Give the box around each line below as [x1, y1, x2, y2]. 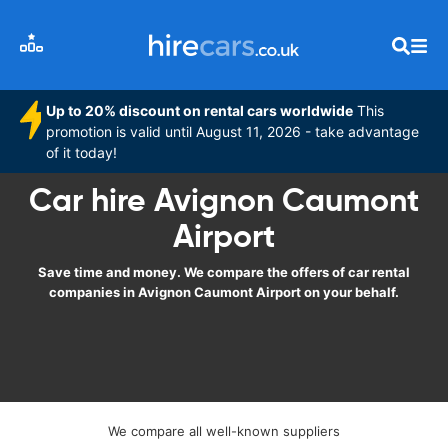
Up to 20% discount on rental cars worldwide [46, 102, 354, 119]
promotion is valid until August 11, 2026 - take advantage [46, 123, 420, 140]
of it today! [46, 144, 118, 161]
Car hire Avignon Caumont [29, 180, 419, 220]
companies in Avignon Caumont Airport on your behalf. [49, 284, 399, 300]
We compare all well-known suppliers [108, 423, 340, 439]
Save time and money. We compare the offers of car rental [38, 264, 410, 280]
